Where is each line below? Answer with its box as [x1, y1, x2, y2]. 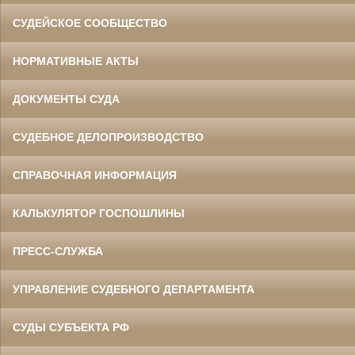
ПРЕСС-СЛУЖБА [13, 245, 103, 258]
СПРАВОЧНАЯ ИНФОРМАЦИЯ [13, 169, 177, 182]
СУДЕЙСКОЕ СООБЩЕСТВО [13, 17, 167, 30]
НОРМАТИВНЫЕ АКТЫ [13, 55, 139, 68]
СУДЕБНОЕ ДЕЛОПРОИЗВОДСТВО [13, 131, 204, 144]
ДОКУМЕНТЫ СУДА [13, 93, 120, 106]
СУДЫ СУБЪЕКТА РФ [13, 321, 129, 334]
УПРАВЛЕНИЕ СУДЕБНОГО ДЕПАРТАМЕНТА [13, 283, 254, 296]
